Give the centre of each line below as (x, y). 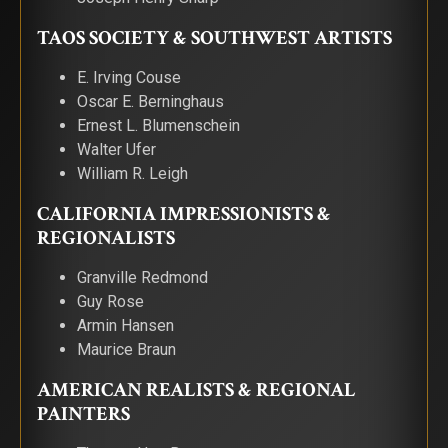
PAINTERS (83, 414)
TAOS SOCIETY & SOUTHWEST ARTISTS (214, 38)
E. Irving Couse (129, 77)
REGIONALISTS (106, 238)
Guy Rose (110, 301)
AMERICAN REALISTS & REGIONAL (196, 390)
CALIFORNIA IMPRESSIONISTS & (184, 214)
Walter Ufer (116, 149)
